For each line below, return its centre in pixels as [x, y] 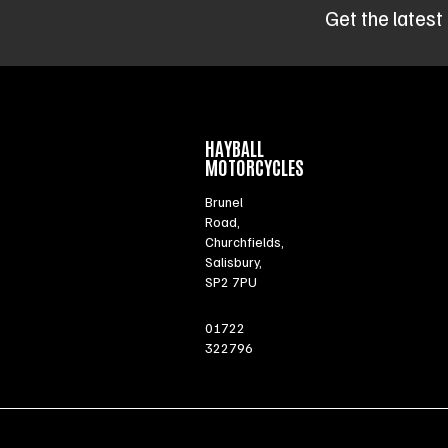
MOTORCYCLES [254, 167]
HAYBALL [234, 148]
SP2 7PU [230, 282]
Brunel [223, 202]
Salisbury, [233, 262]
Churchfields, [244, 242]
